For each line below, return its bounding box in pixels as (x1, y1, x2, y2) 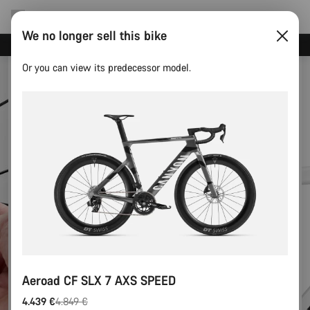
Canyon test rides (122, 39, 180, 50)
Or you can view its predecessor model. (22, 61, 191, 74)
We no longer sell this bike (22, 27, 167, 44)
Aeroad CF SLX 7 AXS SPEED (22, 271, 176, 289)
